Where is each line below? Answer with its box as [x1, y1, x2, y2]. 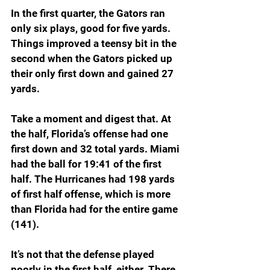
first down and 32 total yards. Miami [11, 143, 182, 155]
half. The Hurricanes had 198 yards [11, 173, 177, 186]
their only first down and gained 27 [11, 67, 176, 80]
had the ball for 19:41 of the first [11, 158, 164, 171]
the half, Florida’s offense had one [11, 128, 171, 140]
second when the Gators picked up [11, 52, 175, 65]
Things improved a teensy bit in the [11, 37, 179, 50]
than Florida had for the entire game [11, 203, 180, 216]
